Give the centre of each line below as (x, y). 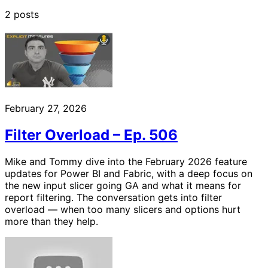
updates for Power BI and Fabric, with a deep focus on (129, 173)
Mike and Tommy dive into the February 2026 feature (126, 161)
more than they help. (51, 221)
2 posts (22, 14)
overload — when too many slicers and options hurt (123, 209)
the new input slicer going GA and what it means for (123, 185)
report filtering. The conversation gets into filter (113, 197)
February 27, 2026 (46, 108)
